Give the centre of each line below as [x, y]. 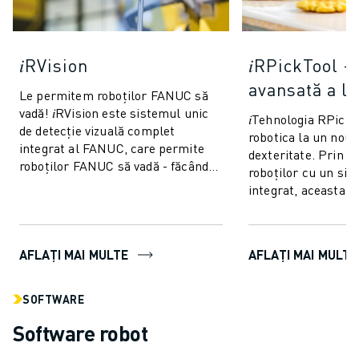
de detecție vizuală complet [97, 131]
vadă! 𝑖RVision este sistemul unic [114, 113]
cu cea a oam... [291, 225]
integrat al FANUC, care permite [112, 148]
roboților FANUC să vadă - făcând [114, 166]
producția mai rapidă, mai [92, 184]
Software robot [80, 333]
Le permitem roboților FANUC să [114, 95]
